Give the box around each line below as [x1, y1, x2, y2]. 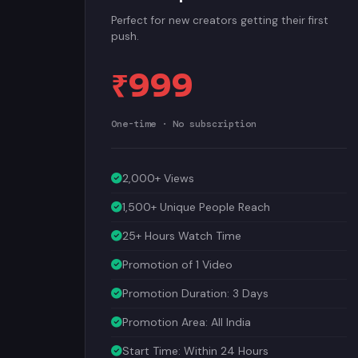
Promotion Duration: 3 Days [122, 284, 268, 298]
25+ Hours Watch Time [122, 226, 241, 241]
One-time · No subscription [111, 115, 257, 128]
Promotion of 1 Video [122, 255, 233, 269]
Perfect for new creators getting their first [111, 11, 328, 25]
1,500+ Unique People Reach [122, 197, 270, 212]
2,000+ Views [122, 169, 194, 183]
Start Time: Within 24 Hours [122, 341, 268, 356]
